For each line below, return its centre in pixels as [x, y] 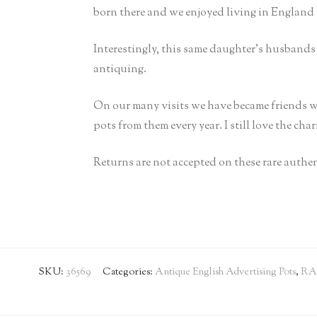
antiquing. [120, 70]
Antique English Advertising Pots [225, 273]
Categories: [129, 273]
